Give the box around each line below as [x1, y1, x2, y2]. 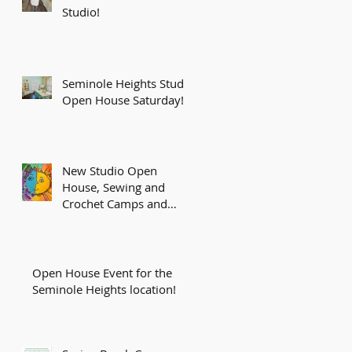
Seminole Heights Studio [62, 75, 194, 91]
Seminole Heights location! [32, 281, 176, 297]
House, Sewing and [62, 179, 165, 195]
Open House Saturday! [62, 92, 184, 108]
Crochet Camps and [62, 196, 167, 211]
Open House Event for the [32, 265, 172, 280]
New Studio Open [62, 163, 157, 178]
